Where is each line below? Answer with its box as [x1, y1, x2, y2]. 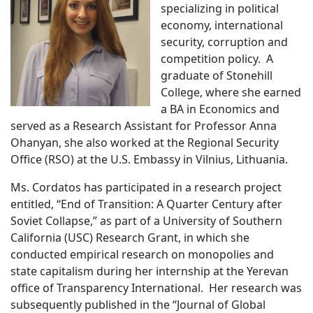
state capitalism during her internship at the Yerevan [10, 263, 289, 279]
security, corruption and [161, 34, 288, 50]
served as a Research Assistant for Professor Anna [10, 118, 277, 134]
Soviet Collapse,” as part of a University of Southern [10, 213, 282, 229]
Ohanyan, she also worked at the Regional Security [10, 135, 279, 151]
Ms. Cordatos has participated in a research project [10, 180, 282, 196]
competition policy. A [161, 51, 273, 67]
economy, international [161, 17, 283, 34]
